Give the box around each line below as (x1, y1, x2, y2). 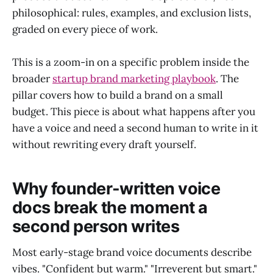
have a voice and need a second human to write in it (12, 121, 258, 135)
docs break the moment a (12, 197, 208, 218)
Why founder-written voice (12, 179, 221, 199)
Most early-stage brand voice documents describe (12, 246, 252, 260)
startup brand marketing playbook (52, 71, 216, 85)
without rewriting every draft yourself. (12, 137, 196, 151)
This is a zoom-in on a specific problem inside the (12, 55, 249, 69)
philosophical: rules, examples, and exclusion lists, (12, 5, 251, 19)
